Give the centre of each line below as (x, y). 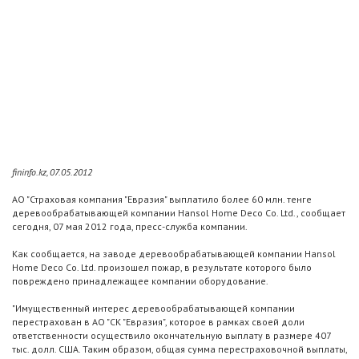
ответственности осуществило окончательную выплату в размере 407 (171, 336)
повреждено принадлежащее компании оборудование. (140, 281)
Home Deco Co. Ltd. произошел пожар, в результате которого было (162, 268)
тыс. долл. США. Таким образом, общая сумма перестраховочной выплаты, (179, 349)
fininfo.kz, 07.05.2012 (52, 172)
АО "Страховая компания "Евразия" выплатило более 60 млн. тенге (162, 200)
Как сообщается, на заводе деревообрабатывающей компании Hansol (174, 254)
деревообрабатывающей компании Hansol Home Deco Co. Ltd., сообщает (179, 213)
